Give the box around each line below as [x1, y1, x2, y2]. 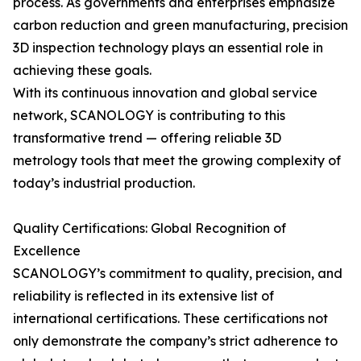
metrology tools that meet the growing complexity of [13, 152, 341, 168]
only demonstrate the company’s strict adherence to [13, 333, 338, 349]
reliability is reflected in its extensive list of [13, 288, 274, 304]
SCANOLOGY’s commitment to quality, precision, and [13, 265, 342, 281]
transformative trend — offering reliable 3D [13, 130, 281, 146]
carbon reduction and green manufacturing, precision [13, 17, 348, 33]
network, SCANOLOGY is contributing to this [13, 107, 285, 123]
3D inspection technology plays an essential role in [13, 39, 323, 56]
